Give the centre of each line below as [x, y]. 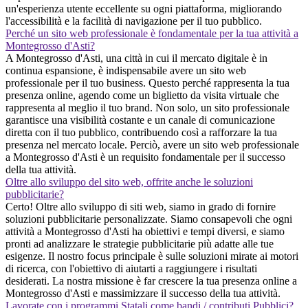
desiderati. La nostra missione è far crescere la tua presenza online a [151, 280]
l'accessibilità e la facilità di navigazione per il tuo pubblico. [134, 21]
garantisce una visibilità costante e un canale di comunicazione [140, 120]
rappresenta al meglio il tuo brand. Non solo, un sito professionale [147, 107]
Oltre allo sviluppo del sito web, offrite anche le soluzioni [129, 181]
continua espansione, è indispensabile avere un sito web [126, 70]
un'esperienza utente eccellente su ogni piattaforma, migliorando [144, 8]
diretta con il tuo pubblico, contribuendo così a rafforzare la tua [141, 132]
